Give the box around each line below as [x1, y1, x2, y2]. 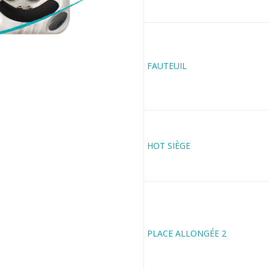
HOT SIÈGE [147, 140, 190, 151]
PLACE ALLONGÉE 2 [147, 228, 226, 239]
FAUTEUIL [147, 60, 187, 71]
